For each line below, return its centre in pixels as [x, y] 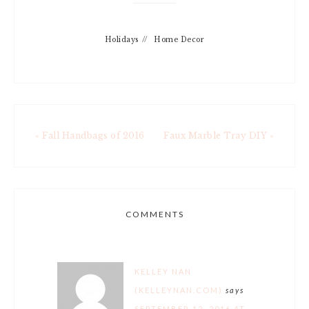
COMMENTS [154, 214]
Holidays [121, 40]
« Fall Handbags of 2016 [90, 136]
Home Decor [179, 40]
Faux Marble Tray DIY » [219, 136]
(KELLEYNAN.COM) [179, 290]
